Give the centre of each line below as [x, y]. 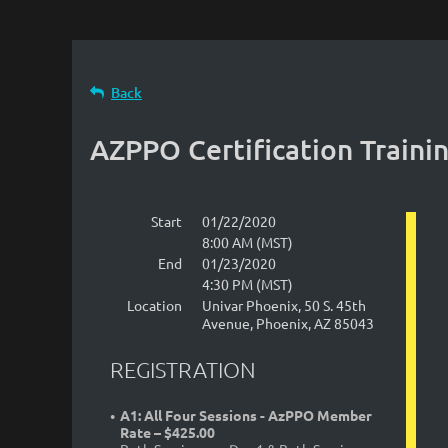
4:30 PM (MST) [247, 284]
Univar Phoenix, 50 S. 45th [284, 305]
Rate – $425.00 [167, 432]
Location [154, 305]
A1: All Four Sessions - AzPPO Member [246, 415]
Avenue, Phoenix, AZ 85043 [288, 323]
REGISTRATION [183, 369]
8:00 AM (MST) [247, 242]
